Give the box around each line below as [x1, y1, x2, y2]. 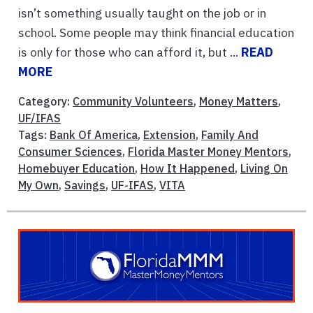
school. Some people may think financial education [18, 24, 294, 41]
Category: [18, 94, 73, 108]
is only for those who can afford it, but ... [18, 43, 241, 60]
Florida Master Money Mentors [128, 144, 289, 159]
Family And [201, 127, 259, 142]
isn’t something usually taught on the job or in [18, 4, 266, 21]
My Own [18, 177, 59, 192]
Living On [240, 161, 288, 175]
